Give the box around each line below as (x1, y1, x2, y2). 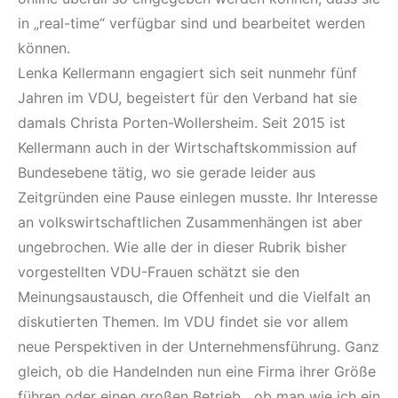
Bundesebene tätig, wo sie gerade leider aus (18, 163, 315, 182)
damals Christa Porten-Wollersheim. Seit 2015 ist (18, 114, 346, 132)
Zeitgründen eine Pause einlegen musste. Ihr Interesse (18, 188, 378, 207)
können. (18, 39, 70, 58)
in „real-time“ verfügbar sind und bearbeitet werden (18, 14, 365, 33)
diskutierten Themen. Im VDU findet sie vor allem (18, 313, 348, 331)
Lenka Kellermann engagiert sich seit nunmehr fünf (18, 64, 357, 83)
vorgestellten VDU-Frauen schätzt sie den (18, 263, 299, 282)
